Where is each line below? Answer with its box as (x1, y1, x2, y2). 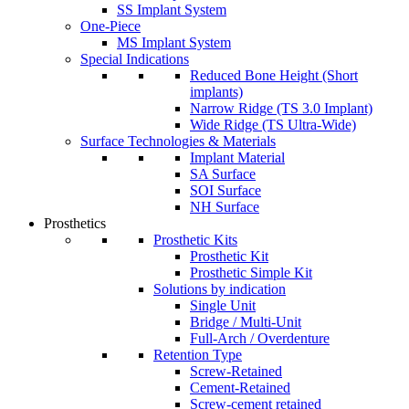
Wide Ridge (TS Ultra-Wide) (190, 117, 356, 132)
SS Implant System (117, 2, 226, 17)
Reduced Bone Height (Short (190, 68, 358, 83)
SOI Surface (190, 183, 261, 198)
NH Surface (190, 199, 259, 215)
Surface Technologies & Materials (80, 133, 276, 149)
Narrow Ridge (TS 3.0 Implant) (190, 100, 372, 116)
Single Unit (190, 298, 256, 313)
